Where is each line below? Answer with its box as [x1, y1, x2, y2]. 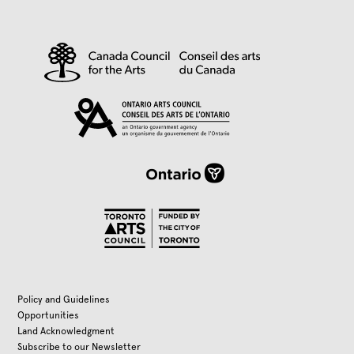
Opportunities [17, 310, 80, 322]
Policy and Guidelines [17, 294, 111, 306]
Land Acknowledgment [17, 326, 115, 337]
